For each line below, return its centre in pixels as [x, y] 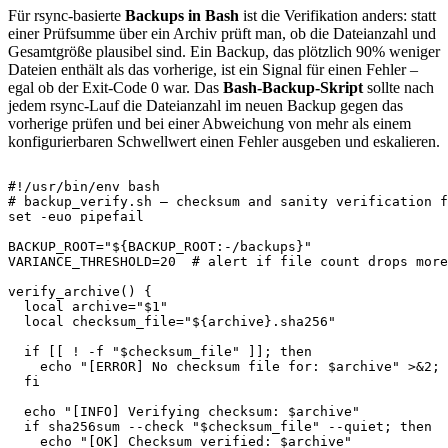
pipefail [108, 217]
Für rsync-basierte [66, 16]
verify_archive [64, 292]
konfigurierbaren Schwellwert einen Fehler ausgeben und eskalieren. [224, 142]
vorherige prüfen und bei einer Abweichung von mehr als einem [209, 124]
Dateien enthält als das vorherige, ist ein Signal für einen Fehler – [213, 70]
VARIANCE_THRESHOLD [80, 262]
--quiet [352, 427]
